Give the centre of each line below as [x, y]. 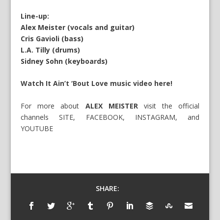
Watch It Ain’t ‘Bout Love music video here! [97, 83]
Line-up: [35, 16]
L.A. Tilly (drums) [51, 50]
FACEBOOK [104, 117]
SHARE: [108, 188]
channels [40, 117]
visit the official [168, 106]
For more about [53, 106]
